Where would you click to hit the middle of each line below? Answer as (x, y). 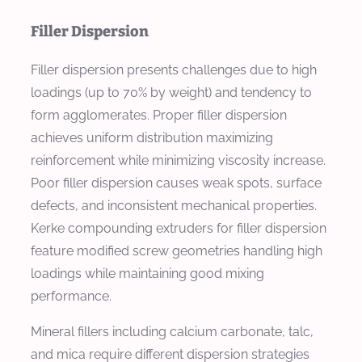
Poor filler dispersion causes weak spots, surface (176, 183)
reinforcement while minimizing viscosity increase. (178, 161)
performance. (71, 297)
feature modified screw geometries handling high (177, 251)
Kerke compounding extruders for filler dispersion (179, 229)
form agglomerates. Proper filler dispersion (159, 116)
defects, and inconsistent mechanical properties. (174, 206)
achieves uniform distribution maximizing (152, 138)
